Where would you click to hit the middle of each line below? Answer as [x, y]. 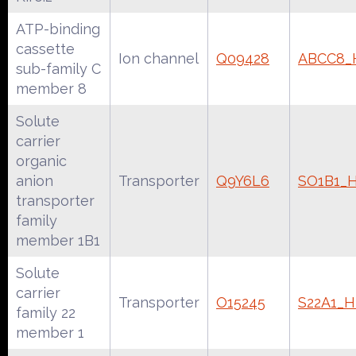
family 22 [46, 313]
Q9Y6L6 [243, 181]
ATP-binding [58, 29]
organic [41, 161]
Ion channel [159, 58]
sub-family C [58, 69]
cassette [45, 49]
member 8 [51, 89]
